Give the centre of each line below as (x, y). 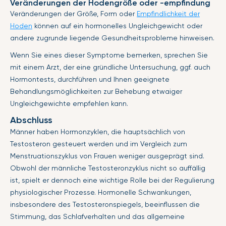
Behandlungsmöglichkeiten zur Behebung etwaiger (96, 92)
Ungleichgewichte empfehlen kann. (69, 104)
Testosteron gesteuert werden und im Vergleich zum (99, 144)
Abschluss (31, 120)
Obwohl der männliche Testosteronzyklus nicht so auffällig (108, 168)
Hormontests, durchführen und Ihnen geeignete (90, 79)
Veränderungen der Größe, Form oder (73, 14)
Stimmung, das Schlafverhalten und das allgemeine (97, 217)
